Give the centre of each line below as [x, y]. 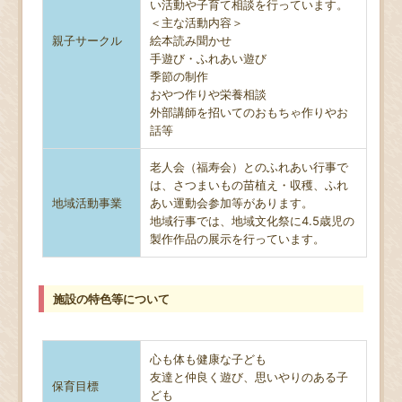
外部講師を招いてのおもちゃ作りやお [249, 112]
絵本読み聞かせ [191, 40]
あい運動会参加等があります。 [232, 202]
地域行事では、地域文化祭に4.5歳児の [253, 220]
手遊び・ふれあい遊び [209, 58]
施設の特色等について [111, 298]
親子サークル [87, 40]
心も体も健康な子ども [209, 359]
